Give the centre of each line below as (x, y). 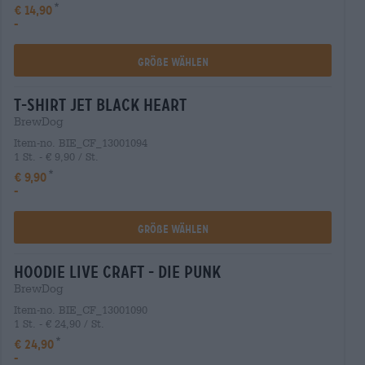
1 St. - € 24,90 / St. (59, 324)
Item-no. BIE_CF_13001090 (81, 310)
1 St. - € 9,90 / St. (56, 157)
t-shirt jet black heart (100, 105)
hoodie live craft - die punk (117, 272)
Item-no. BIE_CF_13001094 (81, 143)
